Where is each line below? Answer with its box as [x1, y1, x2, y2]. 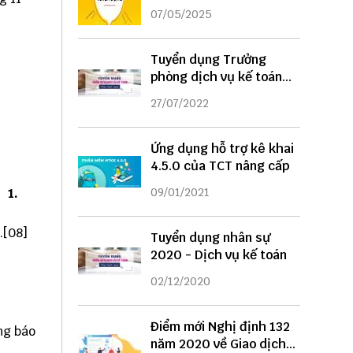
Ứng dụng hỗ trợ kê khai [150, 140, 294, 158]
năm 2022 [150, 86, 209, 103]
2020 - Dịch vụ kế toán [150, 247, 287, 264]
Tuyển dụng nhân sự [150, 229, 270, 247]
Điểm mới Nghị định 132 [150, 318, 290, 336]
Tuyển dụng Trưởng [150, 51, 266, 69]
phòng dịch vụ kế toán [150, 69, 282, 86]
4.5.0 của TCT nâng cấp [150, 158, 289, 175]
